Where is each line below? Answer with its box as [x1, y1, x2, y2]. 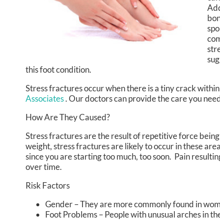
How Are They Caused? [26, 112, 110, 123]
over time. [26, 162, 62, 172]
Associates [26, 93, 65, 104]
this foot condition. [26, 64, 91, 75]
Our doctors [69, 93, 112, 104]
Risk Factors [26, 180, 70, 191]
